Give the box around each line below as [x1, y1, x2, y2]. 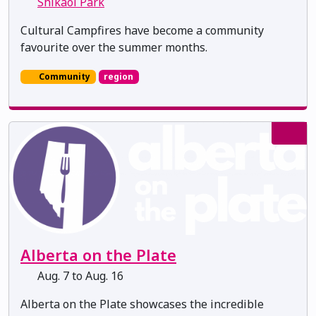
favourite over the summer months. [20, 39, 207, 55]
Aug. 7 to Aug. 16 [35, 268, 123, 284]
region [104, 70, 134, 83]
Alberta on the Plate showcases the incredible [20, 296, 264, 312]
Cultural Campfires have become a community [20, 22, 264, 38]
